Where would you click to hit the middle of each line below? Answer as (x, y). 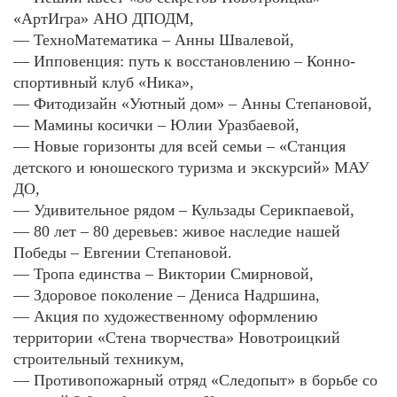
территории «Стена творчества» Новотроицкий (177, 338)
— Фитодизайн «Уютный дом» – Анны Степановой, (193, 104)
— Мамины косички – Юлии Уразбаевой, (156, 125)
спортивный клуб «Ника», (104, 83)
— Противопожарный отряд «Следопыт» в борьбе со (195, 381)
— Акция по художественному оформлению (165, 317)
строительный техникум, (99, 359)
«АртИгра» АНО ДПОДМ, (104, 19)
